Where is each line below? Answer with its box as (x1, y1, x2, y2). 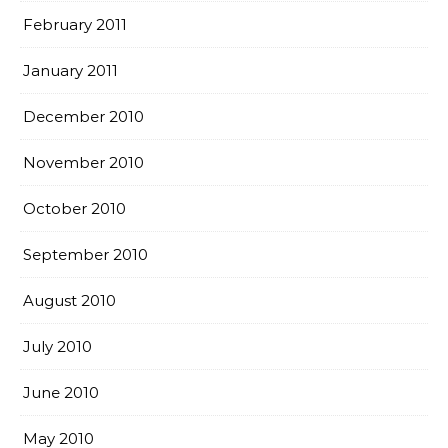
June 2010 (23, 383, 99, 402)
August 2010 (23, 291, 116, 310)
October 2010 (23, 199, 126, 218)
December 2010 (23, 107, 144, 126)
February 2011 (23, 15, 127, 34)
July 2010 (23, 337, 92, 356)
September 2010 (23, 245, 148, 264)
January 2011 (23, 61, 118, 80)
